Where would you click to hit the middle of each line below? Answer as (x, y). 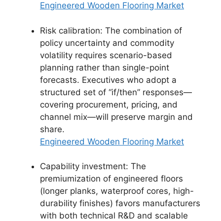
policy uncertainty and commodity (107, 43)
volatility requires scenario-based (106, 55)
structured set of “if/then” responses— (116, 92)
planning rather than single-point (105, 67)
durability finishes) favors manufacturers (120, 203)
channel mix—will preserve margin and (116, 117)
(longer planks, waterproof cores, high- (117, 191)
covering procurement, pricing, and (109, 104)
